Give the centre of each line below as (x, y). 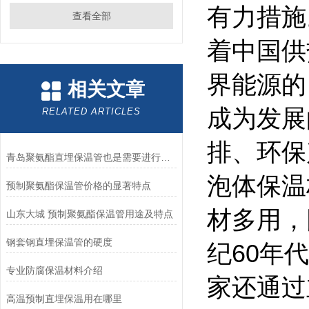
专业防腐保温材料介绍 (54, 270)
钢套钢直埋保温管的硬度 (59, 242)
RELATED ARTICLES (91, 111)
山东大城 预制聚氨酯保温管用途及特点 (89, 214)
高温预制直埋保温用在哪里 (64, 299)
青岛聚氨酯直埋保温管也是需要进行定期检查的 (165, 157)
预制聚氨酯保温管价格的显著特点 (78, 186)
